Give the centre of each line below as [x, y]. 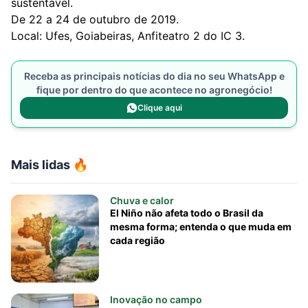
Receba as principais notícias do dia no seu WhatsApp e [154, 76]
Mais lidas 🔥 [49, 165]
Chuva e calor [142, 200]
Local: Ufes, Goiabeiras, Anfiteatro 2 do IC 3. [128, 36]
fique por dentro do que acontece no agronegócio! [154, 90]
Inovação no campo [156, 299]
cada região [137, 240]
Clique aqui [159, 108]
